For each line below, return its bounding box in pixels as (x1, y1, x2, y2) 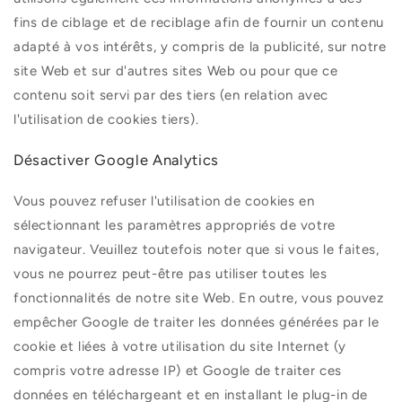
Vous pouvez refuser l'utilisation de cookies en (13, 193, 315, 210)
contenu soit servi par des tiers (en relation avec (13, 86, 329, 103)
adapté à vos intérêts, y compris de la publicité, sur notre (13, 38, 387, 55)
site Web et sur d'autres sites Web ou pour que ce (13, 62, 338, 79)
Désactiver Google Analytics (13, 151, 219, 170)
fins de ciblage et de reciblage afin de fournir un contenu (13, 13, 384, 31)
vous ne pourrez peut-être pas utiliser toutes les (13, 266, 328, 283)
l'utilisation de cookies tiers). (13, 110, 199, 127)
